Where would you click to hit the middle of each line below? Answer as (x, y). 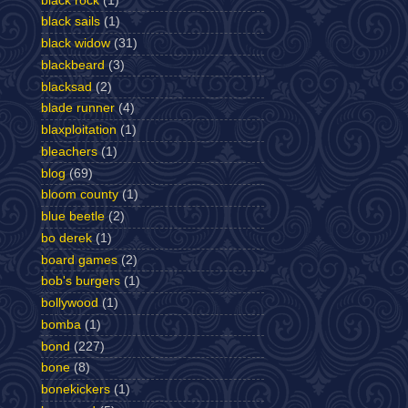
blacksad (66, 87)
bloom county (80, 195)
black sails (71, 22)
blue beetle (73, 217)
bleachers (69, 151)
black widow (76, 44)
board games (79, 260)
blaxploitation (79, 130)
